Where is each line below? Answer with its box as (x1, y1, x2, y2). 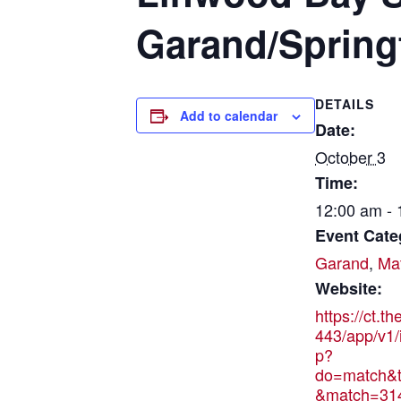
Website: (315, 277, 382, 300)
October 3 (315, 145, 386, 168)
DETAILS (315, 95, 374, 113)
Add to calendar (180, 107, 277, 124)
